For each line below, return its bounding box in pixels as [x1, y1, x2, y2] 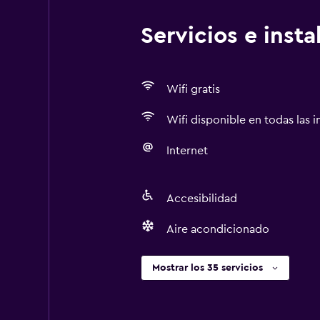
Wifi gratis [166, 84, 220, 95]
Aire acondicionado [166, 224, 269, 235]
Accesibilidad [166, 193, 237, 204]
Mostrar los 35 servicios [151, 263, 263, 273]
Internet [166, 145, 208, 156]
